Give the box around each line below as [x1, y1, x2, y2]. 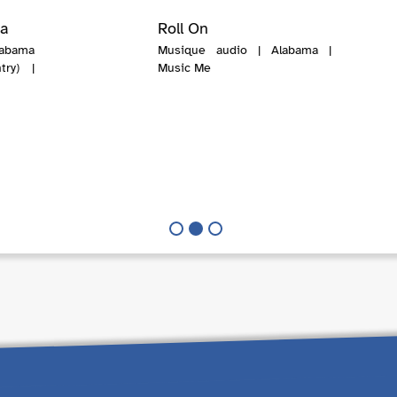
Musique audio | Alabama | [157, 43, 331, 58]
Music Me [157, 60, 211, 76]
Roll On [157, 19, 208, 39]
